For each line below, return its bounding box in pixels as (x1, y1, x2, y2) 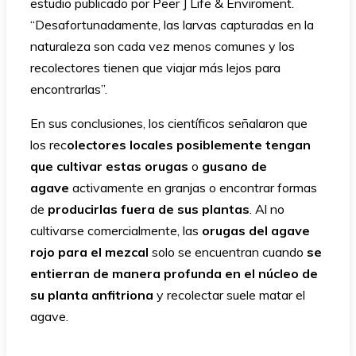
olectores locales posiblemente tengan (67, 136, 311, 153)
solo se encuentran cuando (149, 243, 307, 260)
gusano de (202, 157, 267, 174)
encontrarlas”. (30, 80, 107, 97)
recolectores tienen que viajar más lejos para (30, 59, 281, 75)
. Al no (250, 200, 284, 217)
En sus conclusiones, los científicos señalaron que (30, 114, 308, 131)
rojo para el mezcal (30, 243, 149, 260)
